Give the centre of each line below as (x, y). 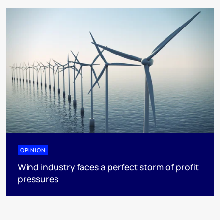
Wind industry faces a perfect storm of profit (108, 167)
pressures (38, 179)
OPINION (33, 150)
